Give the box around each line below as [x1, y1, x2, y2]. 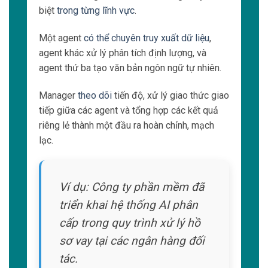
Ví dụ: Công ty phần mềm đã [59, 179, 204, 194]
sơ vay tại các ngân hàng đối [59, 233, 205, 248]
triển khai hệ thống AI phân [59, 197, 198, 212]
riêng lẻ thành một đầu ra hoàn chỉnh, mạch [39, 119, 214, 131]
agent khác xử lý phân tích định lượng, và [39, 47, 206, 59]
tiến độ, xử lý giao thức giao [112, 89, 229, 101]
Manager [39, 89, 78, 101]
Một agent [39, 32, 84, 44]
